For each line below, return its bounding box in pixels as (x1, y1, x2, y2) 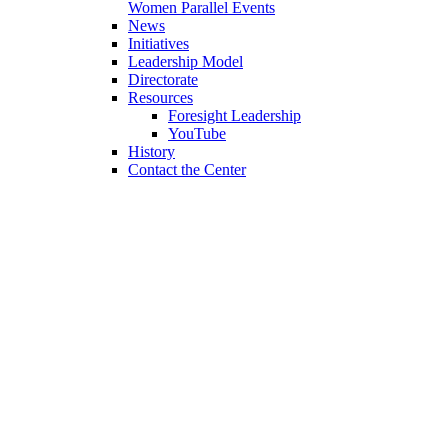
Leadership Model (128, 53, 243, 71)
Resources (128, 89, 193, 107)
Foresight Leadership (168, 107, 301, 125)
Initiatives (128, 35, 189, 53)
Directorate (128, 71, 198, 89)
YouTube (168, 125, 226, 143)
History (128, 143, 175, 161)
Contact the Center (128, 161, 246, 179)
